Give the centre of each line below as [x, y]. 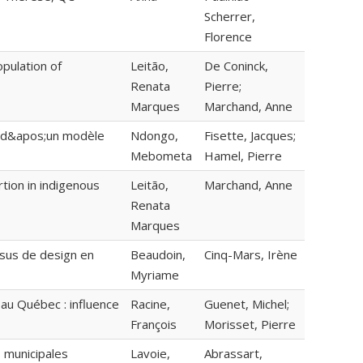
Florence [228, 37]
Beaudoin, [158, 255]
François [154, 325]
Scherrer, [230, 17]
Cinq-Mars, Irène [251, 255]
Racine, [150, 304]
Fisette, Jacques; [250, 136]
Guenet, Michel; [247, 304]
